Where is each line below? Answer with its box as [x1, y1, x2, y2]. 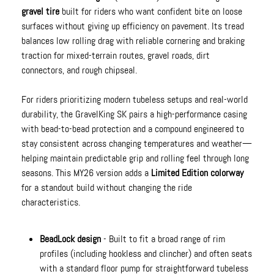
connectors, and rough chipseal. [21, 64, 138, 77]
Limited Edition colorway [151, 166, 244, 180]
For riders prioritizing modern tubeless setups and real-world [21, 93, 248, 106]
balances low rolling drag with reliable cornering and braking [21, 34, 245, 48]
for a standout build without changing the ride [21, 181, 193, 194]
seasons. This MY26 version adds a [21, 166, 152, 180]
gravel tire [21, 5, 60, 18]
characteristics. [21, 196, 81, 209]
